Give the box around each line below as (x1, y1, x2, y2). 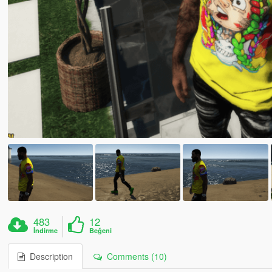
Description (24, 250, 73, 262)
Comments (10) (101, 250, 167, 262)
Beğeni (89, 225, 112, 235)
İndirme (33, 225, 58, 235)
